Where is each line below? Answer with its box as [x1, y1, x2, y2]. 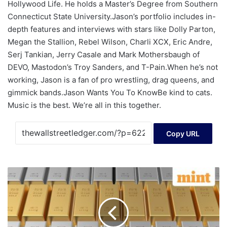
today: [7, 199, 27, 208]
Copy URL [166, 129, 200, 138]
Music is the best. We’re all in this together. [8, 100, 161, 110]
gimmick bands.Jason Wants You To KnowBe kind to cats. [8, 87, 212, 97]
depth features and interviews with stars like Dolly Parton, [8, 24, 215, 34]
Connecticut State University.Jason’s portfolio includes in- [8, 11, 216, 21]
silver [7, 178, 24, 186]
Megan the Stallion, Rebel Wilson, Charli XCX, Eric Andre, [8, 36, 212, 47]
